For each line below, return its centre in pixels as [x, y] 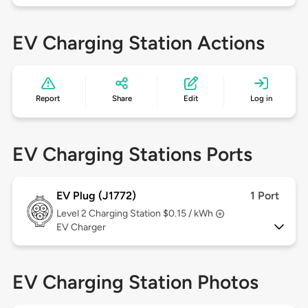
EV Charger [81, 228]
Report [48, 99]
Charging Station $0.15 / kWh [151, 214]
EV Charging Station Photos [135, 282]
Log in [261, 99]
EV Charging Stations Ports [132, 154]
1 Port [265, 196]
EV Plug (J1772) [96, 196]
